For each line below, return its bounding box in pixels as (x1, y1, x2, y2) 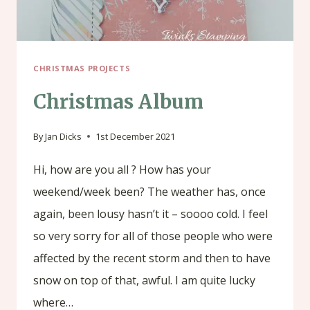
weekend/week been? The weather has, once (33, 184, 266, 200)
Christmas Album (33, 89, 203, 115)
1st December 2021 (95, 130, 176, 143)
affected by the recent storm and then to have (33, 250, 271, 266)
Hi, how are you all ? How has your (33, 162, 211, 178)
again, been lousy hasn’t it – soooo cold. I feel (33, 206, 268, 222)
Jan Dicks (45, 130, 82, 143)
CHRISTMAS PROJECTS (33, 63, 131, 74)
